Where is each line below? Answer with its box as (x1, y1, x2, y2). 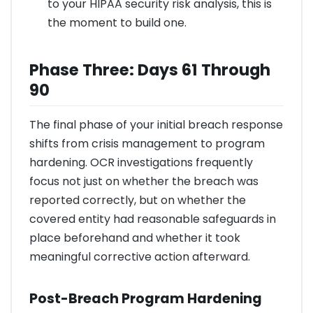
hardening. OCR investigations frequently (29, 154, 253, 171)
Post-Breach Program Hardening (29, 289, 262, 308)
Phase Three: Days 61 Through (29, 59, 270, 82)
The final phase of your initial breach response (29, 117, 283, 133)
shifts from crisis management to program (29, 136, 265, 152)
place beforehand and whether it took (29, 230, 240, 247)
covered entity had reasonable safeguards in (29, 211, 276, 228)
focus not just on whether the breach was (29, 173, 259, 190)
